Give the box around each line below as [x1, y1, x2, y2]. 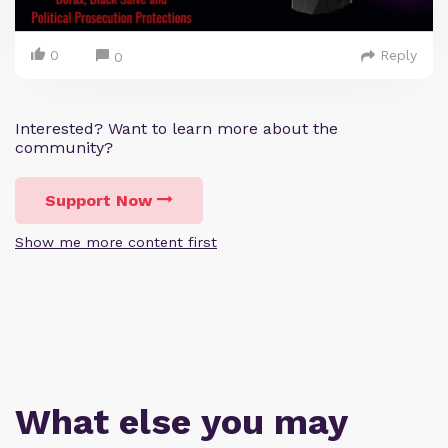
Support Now [45, 191, 152, 211]
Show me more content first [15, 234, 217, 251]
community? [15, 138, 113, 158]
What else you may [15, 401, 347, 444]
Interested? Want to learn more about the [15, 119, 338, 139]
